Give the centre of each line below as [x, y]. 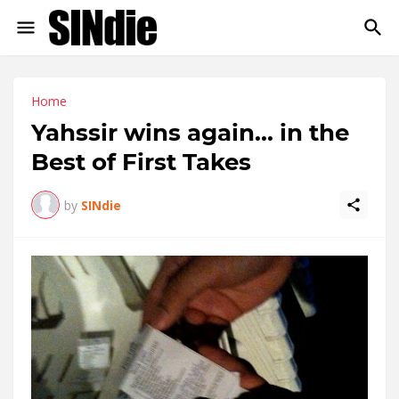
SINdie [101, 205]
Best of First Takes [141, 162]
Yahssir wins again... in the [190, 133]
